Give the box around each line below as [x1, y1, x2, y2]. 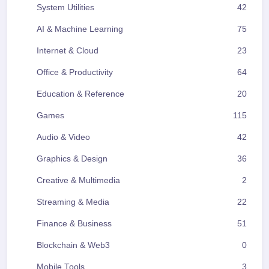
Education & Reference [37, 89, 124, 99]
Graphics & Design [37, 154, 107, 164]
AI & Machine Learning [37, 25, 123, 34]
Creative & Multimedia [37, 176, 120, 186]
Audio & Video [37, 133, 90, 142]
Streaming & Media [37, 198, 109, 207]
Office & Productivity [37, 68, 113, 77]
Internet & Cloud [37, 46, 98, 56]
